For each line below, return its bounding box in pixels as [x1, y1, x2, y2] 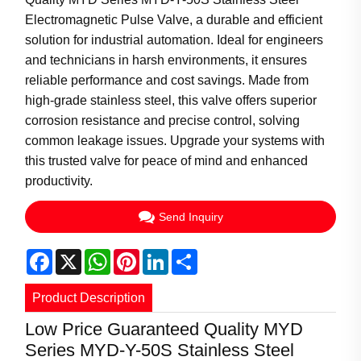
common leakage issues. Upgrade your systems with [25, 133, 326, 147]
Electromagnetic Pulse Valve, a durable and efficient [25, 12, 323, 27]
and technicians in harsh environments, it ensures [25, 52, 308, 67]
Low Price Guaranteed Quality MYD [25, 318, 304, 339]
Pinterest [139, 247, 191, 262]
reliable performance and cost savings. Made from [25, 73, 309, 87]
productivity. [25, 173, 93, 188]
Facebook [52, 247, 110, 262]
